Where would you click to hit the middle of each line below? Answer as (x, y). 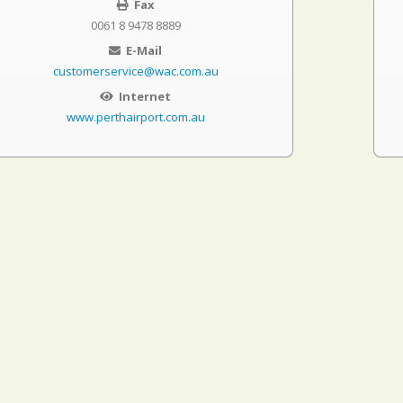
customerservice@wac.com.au (135, 71)
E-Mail (143, 50)
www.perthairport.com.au (135, 117)
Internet (144, 96)
